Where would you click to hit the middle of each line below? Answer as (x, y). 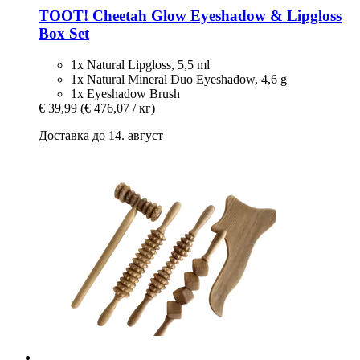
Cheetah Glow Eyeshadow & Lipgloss (215, 16)
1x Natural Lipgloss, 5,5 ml (140, 64)
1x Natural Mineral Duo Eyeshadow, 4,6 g (179, 79)
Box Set (64, 34)
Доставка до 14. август (101, 135)
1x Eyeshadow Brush (125, 93)
